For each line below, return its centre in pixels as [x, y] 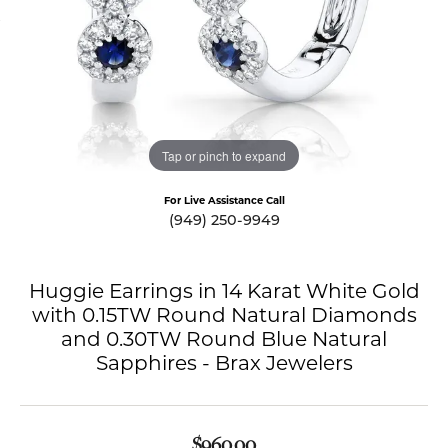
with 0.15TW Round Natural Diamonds [224, 317]
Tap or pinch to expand [224, 155]
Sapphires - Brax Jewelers [224, 365]
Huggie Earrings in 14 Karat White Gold [224, 293]
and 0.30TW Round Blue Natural [224, 341]
